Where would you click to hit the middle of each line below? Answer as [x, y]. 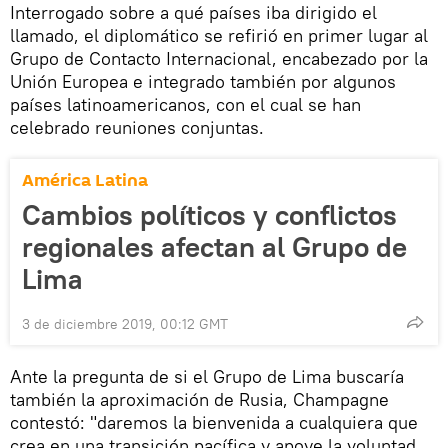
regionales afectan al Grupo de [214, 247]
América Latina [85, 181]
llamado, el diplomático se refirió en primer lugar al [219, 36]
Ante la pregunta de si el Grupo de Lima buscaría [207, 377]
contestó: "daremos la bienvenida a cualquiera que [214, 423]
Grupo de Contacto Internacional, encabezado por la [219, 59]
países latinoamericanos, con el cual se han [185, 105]
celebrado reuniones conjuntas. [137, 128]
